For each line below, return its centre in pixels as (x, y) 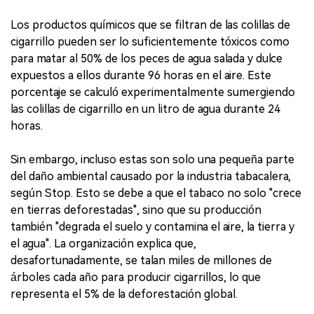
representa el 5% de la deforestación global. (124, 294)
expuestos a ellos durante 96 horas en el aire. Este (141, 75)
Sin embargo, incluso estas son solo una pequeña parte (152, 159)
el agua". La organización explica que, (103, 243)
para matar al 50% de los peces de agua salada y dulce (146, 58)
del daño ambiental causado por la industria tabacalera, (151, 176)
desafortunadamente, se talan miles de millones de (141, 260)
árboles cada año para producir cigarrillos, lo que (136, 277)
